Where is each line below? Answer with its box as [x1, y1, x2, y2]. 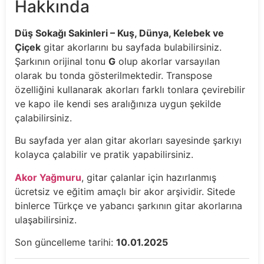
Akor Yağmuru [15, 171, 81, 183]
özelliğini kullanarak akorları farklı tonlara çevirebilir [15, 84, 245, 96]
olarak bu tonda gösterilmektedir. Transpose [15, 70, 212, 82]
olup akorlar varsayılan [115, 55, 220, 68]
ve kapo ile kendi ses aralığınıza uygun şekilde [15, 98, 221, 110]
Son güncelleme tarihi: [15, 236, 116, 249]
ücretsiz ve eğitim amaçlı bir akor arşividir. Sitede [15, 185, 235, 197]
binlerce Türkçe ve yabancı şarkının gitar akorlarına [15, 199, 242, 212]
